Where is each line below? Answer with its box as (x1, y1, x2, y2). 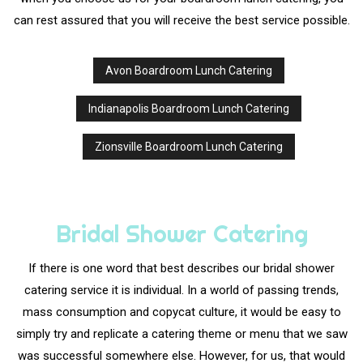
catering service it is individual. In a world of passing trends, (24, 283, 339, 298)
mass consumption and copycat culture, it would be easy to (22, 305, 341, 320)
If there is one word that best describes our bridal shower (28, 261, 335, 276)
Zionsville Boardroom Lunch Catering (94, 140, 283, 154)
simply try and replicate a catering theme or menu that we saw (15, 327, 348, 342)
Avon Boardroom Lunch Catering (105, 64, 272, 78)
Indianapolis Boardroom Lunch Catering (88, 102, 289, 116)
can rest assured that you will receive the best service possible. (13, 13, 350, 28)
